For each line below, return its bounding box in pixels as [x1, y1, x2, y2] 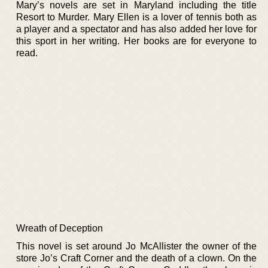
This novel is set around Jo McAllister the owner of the [16, 240, 257, 251]
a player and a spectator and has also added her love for [16, 24, 257, 34]
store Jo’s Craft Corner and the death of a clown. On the [16, 252, 257, 263]
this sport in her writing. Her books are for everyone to [16, 36, 257, 46]
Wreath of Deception [16, 223, 103, 233]
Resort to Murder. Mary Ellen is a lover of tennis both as [16, 12, 257, 22]
